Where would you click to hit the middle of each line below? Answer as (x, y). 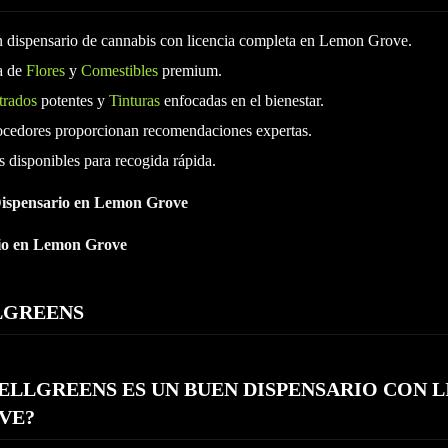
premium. (190, 70)
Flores (45, 70)
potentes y (73, 100)
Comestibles (119, 70)
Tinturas (134, 100)
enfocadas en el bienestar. (242, 100)
